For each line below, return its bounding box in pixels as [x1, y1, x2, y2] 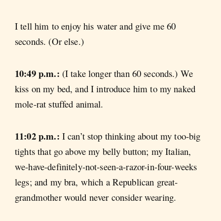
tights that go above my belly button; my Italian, [15, 145, 191, 158]
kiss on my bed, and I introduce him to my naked [15, 82, 196, 95]
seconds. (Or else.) [15, 35, 84, 47]
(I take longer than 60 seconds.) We [62, 67, 193, 79]
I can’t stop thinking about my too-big [62, 130, 201, 143]
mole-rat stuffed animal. [15, 97, 104, 110]
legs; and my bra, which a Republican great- [15, 176, 178, 188]
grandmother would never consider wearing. [15, 191, 177, 204]
